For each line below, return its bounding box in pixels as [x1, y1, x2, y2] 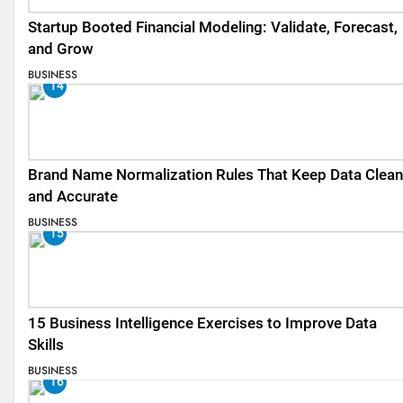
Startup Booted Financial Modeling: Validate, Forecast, [28, 18, 398, 36]
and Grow [28, 40, 94, 58]
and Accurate [28, 188, 118, 206]
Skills [28, 336, 64, 354]
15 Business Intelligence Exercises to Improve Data [28, 314, 377, 332]
